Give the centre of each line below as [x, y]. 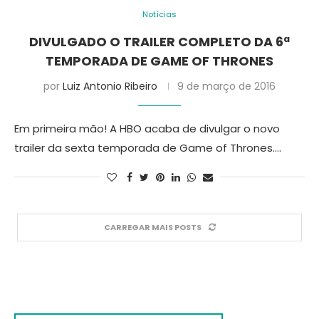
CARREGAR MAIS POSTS [152, 227]
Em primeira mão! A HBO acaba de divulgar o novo [147, 129]
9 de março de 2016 [226, 86]
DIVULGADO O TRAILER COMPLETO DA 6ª [159, 42]
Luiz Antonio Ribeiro [110, 86]
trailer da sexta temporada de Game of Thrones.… [148, 148]
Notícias [159, 14]
